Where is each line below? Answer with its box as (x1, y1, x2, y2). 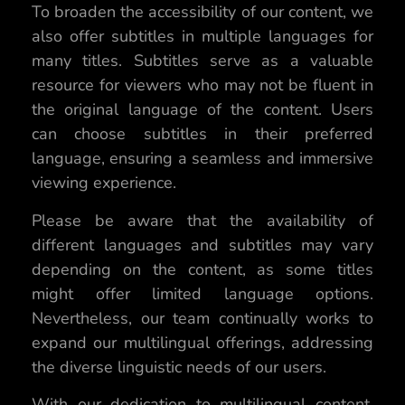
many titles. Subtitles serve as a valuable (32, 50, 373, 72)
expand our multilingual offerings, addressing (32, 331, 373, 353)
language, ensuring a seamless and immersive (32, 147, 373, 170)
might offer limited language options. (32, 282, 373, 305)
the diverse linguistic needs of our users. (32, 355, 326, 378)
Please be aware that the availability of (32, 209, 373, 231)
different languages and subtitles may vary (32, 233, 373, 256)
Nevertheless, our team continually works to (32, 306, 373, 329)
